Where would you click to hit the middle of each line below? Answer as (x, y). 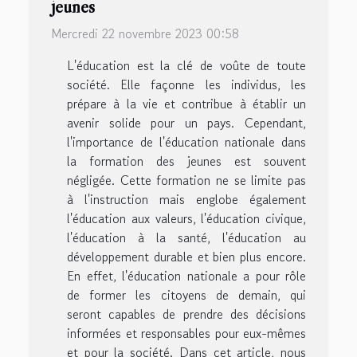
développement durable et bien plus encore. (186, 257)
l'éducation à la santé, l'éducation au (186, 238)
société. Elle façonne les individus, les (186, 85)
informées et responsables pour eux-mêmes (186, 333)
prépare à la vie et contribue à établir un (186, 104)
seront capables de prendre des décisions (186, 314)
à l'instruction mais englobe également (186, 200)
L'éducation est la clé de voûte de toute (186, 66)
